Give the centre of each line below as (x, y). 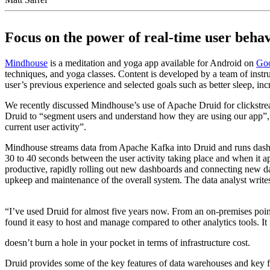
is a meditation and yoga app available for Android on (152, 63)
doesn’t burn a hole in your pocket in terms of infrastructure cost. (127, 242)
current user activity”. (46, 127)
